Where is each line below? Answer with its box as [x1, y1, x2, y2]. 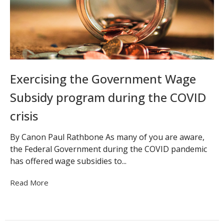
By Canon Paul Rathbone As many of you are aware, [10, 131, 204, 142]
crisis [10, 107, 38, 124]
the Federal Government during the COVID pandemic [10, 143, 207, 154]
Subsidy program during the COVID [10, 89, 206, 106]
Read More [10, 177, 48, 187]
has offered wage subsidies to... [10, 155, 126, 166]
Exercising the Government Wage [10, 70, 196, 87]
